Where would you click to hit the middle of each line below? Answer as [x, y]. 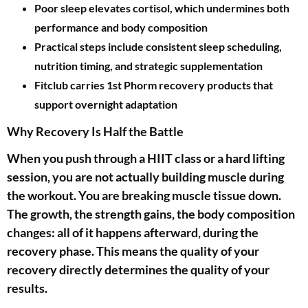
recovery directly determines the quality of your [138, 270]
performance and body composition [121, 27]
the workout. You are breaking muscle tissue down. [144, 196]
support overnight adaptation [106, 104]
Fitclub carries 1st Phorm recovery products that [154, 85]
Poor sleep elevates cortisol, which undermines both [162, 8]
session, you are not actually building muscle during [145, 177]
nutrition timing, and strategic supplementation [148, 66]
